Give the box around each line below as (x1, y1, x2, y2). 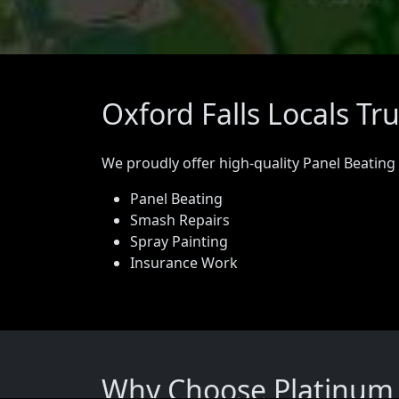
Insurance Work (130, 253, 238, 273)
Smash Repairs (130, 210, 230, 231)
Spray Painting (130, 232, 228, 252)
